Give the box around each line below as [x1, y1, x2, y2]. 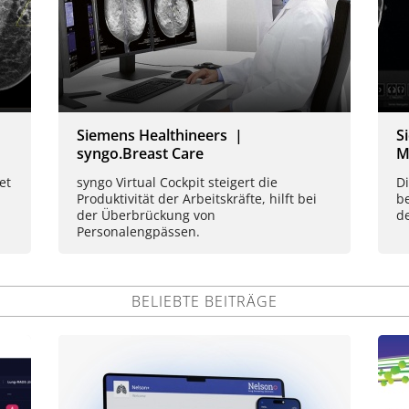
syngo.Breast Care [77, 143, 204, 164]
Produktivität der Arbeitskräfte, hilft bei [77, 190, 317, 208]
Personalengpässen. [77, 223, 200, 241]
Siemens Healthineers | [77, 125, 250, 146]
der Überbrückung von [77, 206, 215, 225]
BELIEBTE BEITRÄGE [131, 291, 278, 312]
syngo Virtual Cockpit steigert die [77, 173, 278, 192]
